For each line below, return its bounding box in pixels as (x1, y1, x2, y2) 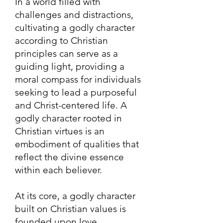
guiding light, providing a (15, 61, 124, 72)
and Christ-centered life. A (15, 100, 127, 111)
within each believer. (15, 164, 102, 176)
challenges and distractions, (15, 9, 133, 20)
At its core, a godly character (15, 190, 135, 202)
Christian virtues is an (15, 125, 105, 137)
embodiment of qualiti (15, 138, 111, 150)
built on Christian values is (15, 203, 126, 215)
